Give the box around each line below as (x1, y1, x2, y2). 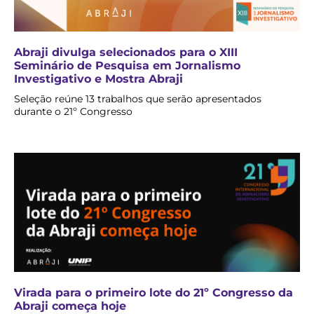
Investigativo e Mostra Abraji (14, 72, 183, 86)
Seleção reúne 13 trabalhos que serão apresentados (14, 93, 261, 106)
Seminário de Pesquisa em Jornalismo (14, 59, 240, 73)
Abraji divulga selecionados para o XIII (14, 46, 238, 60)
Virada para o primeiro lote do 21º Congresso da (14, 286, 293, 300)
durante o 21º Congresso (14, 105, 132, 118)
